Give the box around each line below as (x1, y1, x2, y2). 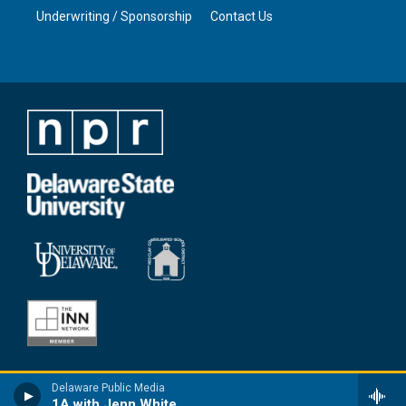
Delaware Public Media (52, 382, 165, 394)
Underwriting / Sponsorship (36, 8, 192, 24)
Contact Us (210, 8, 273, 24)
